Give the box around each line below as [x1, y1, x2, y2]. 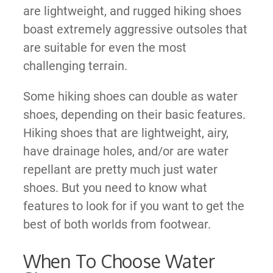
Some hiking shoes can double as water [23, 88, 238, 104]
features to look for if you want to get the [23, 198, 244, 213]
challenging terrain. [23, 58, 127, 73]
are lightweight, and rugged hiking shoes [23, 3, 241, 18]
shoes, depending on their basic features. [23, 107, 246, 122]
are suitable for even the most [23, 40, 186, 55]
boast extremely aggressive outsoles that [23, 21, 247, 37]
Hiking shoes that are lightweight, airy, [23, 125, 229, 140]
